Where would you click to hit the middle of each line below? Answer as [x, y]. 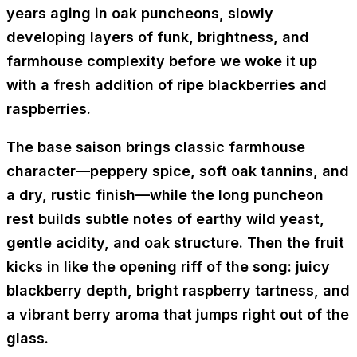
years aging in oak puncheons [113, 14]
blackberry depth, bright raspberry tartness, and [178, 291]
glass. [27, 339]
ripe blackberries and [252, 85]
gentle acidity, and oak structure [123, 243]
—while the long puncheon [229, 195]
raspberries [47, 109]
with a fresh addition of [92, 85]
